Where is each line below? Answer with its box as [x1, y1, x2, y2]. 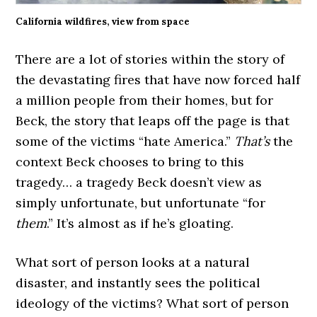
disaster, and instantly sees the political [16, 274, 261, 291]
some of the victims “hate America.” [16, 132, 235, 149]
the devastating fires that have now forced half [16, 71, 301, 88]
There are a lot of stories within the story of [16, 50, 285, 67]
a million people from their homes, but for [16, 91, 274, 108]
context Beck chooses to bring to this [16, 153, 245, 170]
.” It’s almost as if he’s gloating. [47, 214, 234, 231]
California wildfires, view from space [16, 15, 190, 28]
